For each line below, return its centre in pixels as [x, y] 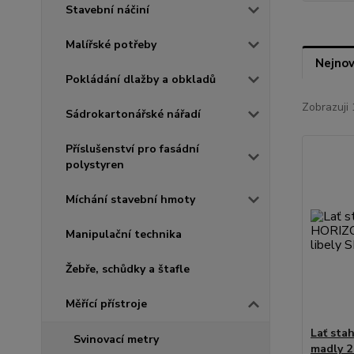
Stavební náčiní [107, 9]
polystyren [95, 164]
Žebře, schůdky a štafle [128, 269]
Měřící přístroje [106, 303]
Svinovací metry [116, 339]
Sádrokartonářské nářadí [133, 114]
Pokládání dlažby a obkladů [141, 79]
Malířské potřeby [111, 44]
